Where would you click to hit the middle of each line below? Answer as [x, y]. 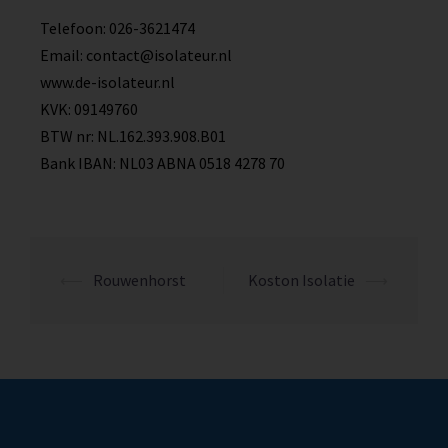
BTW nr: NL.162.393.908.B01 [133, 136]
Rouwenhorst [139, 280]
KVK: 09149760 [89, 109]
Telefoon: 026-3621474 [117, 28]
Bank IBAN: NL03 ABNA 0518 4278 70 [162, 163]
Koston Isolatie [301, 280]
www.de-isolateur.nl [107, 82]
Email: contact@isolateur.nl [136, 55]
